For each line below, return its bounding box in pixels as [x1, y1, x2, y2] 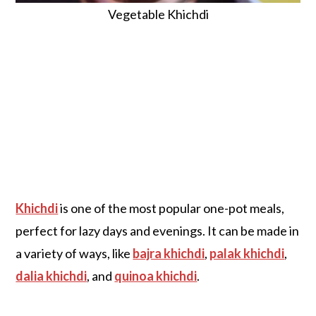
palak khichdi [209, 245, 285, 261]
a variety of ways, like [16, 245, 133, 261]
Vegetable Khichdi [107, 6, 209, 22]
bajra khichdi [133, 245, 205, 261]
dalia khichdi [16, 267, 87, 284]
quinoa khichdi [114, 267, 197, 284]
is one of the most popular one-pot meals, [58, 200, 285, 216]
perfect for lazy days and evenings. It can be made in [16, 222, 300, 238]
